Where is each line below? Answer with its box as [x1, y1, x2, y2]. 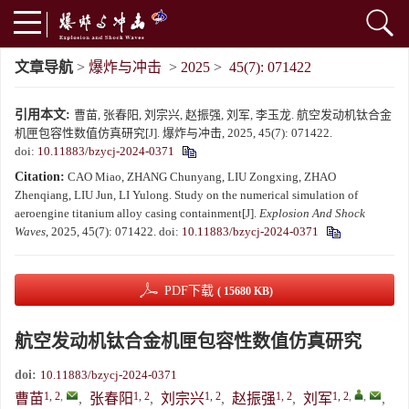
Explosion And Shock [259, 206, 365, 220]
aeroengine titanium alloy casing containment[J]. [15, 206, 259, 220]
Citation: [15, 170, 65, 184]
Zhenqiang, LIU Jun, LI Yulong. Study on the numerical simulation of [15, 188, 358, 202]
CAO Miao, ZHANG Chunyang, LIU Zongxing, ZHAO [68, 170, 336, 184]
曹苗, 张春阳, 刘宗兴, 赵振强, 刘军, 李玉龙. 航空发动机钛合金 [74, 108, 392, 121]
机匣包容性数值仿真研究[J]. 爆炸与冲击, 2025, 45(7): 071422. [15, 126, 332, 140]
